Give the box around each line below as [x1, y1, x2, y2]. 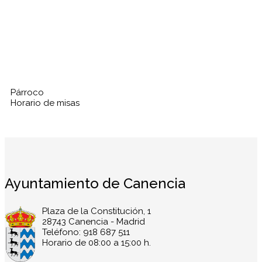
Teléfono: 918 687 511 [42, 227, 130, 238]
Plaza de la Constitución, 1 [42, 206, 151, 217]
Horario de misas [11, 98, 80, 109]
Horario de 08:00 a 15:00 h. [42, 237, 151, 249]
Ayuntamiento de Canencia [5, 175, 185, 192]
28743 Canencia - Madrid [42, 216, 145, 227]
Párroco [11, 87, 44, 98]
